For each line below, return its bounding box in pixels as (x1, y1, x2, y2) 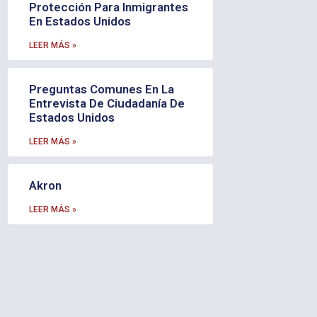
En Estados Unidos (28, 13, 131, 28)
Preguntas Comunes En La (28, 81, 174, 96)
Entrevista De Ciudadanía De (28, 96, 185, 110)
